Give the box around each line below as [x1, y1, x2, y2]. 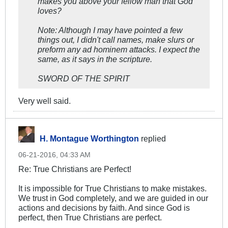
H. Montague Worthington [40, 134, 139, 144]
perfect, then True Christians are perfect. [18, 213, 162, 222]
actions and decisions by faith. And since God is [18, 203, 190, 213]
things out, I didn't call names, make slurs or [38, 35, 194, 45]
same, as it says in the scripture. [38, 54, 152, 64]
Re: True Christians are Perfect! [18, 164, 131, 174]
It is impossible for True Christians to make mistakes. [18, 184, 207, 193]
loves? [38, 6, 62, 16]
